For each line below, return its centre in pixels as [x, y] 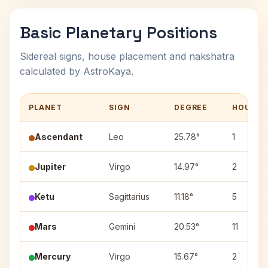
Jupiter [50, 167]
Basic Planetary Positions [118, 33]
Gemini [122, 226]
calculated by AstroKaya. [77, 71]
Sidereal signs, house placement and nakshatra [127, 56]
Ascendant [59, 137]
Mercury [53, 256]
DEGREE [191, 107]
